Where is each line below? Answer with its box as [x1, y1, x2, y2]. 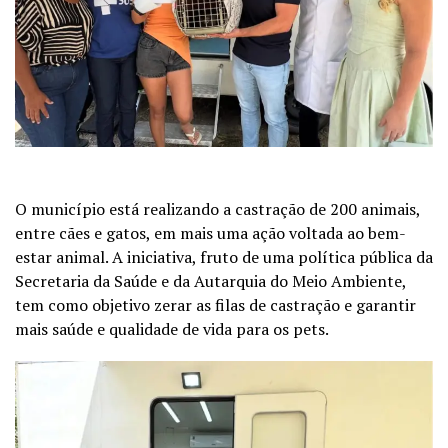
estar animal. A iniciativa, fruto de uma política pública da [15, 245, 433, 268]
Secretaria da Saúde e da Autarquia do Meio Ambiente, [15, 269, 406, 292]
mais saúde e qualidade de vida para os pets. [15, 317, 329, 340]
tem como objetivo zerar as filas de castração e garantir [15, 293, 416, 316]
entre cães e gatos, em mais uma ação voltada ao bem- [15, 221, 406, 244]
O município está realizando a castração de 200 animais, [15, 197, 420, 220]
